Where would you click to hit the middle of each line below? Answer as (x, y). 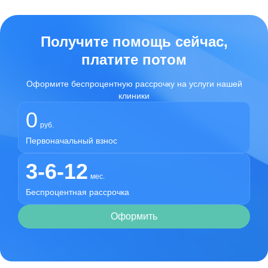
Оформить (134, 216)
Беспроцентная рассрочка (77, 192)
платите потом (134, 60)
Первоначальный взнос (71, 141)
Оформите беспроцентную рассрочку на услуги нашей (134, 84)
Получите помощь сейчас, (134, 42)
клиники (134, 96)
